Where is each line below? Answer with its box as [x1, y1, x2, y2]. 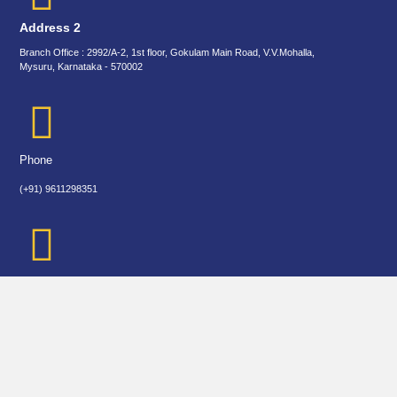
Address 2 [19, 20, 82, 35]
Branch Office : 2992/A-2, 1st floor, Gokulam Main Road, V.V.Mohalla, [19, 47, 315, 58]
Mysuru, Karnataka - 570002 [19, 61, 144, 73]
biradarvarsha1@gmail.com [19, 282, 139, 293]
